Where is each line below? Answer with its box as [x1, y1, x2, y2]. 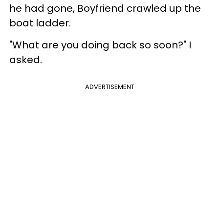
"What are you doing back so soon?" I [9, 38, 191, 52]
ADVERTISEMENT [85, 82, 134, 91]
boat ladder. [9, 16, 71, 30]
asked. [9, 53, 42, 66]
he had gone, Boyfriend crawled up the [9, 1, 201, 15]
